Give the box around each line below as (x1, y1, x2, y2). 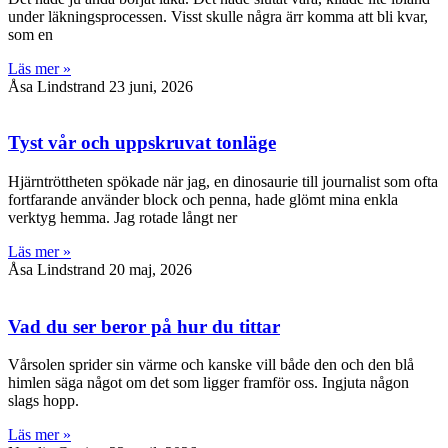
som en (8, 25, 53, 43)
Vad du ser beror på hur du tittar (8, 315, 280, 337)
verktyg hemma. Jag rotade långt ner (8, 208, 237, 226)
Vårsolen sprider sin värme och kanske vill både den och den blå (8, 356, 414, 374)
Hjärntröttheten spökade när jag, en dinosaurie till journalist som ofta (8, 172, 438, 190)
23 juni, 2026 (109, 77, 193, 95)
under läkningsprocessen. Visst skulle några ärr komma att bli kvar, (8, 7, 428, 25)
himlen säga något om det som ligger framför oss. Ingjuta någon (8, 374, 409, 392)
